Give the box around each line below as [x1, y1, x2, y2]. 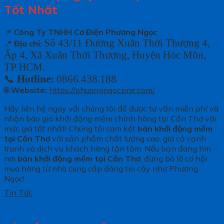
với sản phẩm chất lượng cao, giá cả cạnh [50, 133, 206, 144]
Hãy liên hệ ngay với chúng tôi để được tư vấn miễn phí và [4, 103, 218, 114]
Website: [11, 85, 47, 95]
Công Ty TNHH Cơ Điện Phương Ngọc [14, 27, 157, 37]
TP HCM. [4, 61, 45, 73]
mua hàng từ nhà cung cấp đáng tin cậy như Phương [4, 163, 198, 174]
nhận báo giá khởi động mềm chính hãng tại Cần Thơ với [4, 113, 216, 124]
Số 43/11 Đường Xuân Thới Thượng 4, [44, 37, 210, 49]
